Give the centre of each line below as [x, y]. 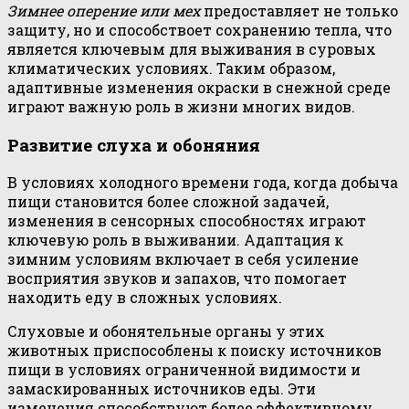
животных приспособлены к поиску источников [194, 351]
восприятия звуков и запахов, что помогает [177, 278]
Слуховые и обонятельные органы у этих [166, 331]
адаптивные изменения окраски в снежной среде [199, 87]
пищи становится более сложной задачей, [168, 202]
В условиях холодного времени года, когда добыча [203, 183]
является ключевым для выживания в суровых [192, 48]
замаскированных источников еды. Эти [162, 389]
